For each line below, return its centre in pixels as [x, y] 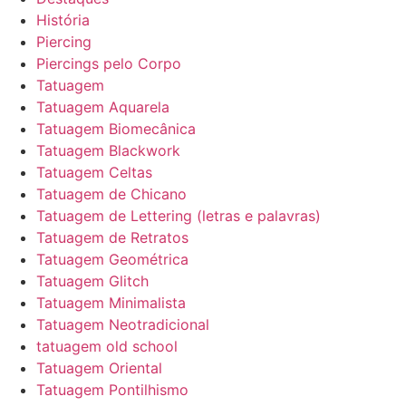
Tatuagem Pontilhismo [112, 390]
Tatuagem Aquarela [103, 107]
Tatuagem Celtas [94, 173]
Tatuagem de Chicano [111, 194]
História [63, 20]
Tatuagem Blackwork [108, 151]
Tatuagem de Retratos [112, 238]
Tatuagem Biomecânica [116, 129]
